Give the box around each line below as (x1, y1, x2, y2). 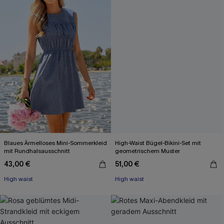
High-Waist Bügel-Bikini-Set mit (115, 139, 201, 147)
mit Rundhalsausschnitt (4, 147, 70, 155)
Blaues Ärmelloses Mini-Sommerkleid (4, 139, 107, 147)
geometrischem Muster (115, 147, 180, 155)
